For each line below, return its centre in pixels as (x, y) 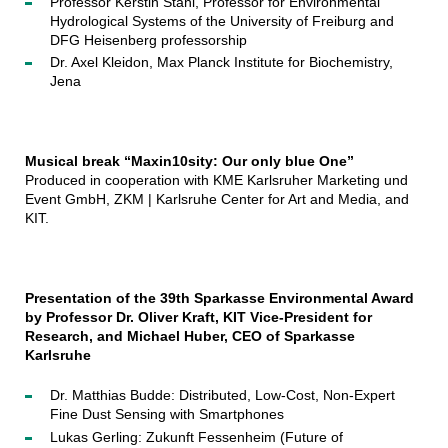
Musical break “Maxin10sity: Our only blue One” (189, 161)
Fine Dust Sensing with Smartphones (166, 414)
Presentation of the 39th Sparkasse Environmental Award (219, 298)
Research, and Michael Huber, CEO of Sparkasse (189, 336)
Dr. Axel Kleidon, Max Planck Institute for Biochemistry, (221, 62)
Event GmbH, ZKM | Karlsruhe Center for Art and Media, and (216, 199)
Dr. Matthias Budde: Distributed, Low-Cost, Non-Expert (222, 395)
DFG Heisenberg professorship (148, 39)
